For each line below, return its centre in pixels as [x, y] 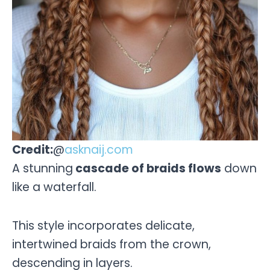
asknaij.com [99, 149]
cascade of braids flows [147, 168]
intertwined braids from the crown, [111, 245]
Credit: [33, 149]
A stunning [42, 168]
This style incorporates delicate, [103, 226]
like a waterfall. [54, 187]
